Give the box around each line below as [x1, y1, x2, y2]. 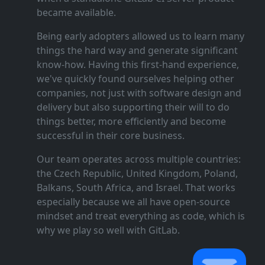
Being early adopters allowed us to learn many [36, 30, 244, 43]
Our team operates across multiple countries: [36, 153, 241, 166]
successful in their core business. [36, 129, 185, 143]
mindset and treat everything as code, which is [36, 209, 245, 223]
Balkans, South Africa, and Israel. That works [36, 181, 235, 195]
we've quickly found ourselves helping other [36, 72, 234, 86]
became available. [36, 6, 116, 20]
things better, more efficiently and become [36, 115, 226, 128]
